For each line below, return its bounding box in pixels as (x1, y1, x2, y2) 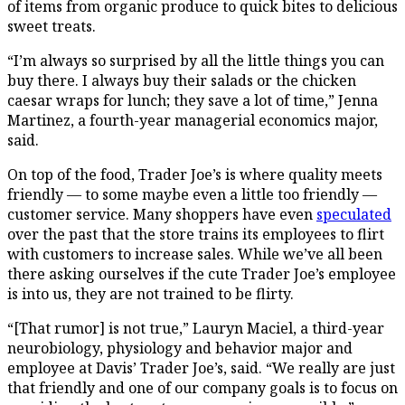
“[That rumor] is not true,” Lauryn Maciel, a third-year (7, 317, 384, 338)
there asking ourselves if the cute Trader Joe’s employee (7, 263, 396, 284)
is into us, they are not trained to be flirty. (7, 283, 297, 304)
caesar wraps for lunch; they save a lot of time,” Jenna (7, 89, 378, 110)
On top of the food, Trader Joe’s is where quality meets (7, 164, 382, 184)
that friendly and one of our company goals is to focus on (7, 377, 398, 398)
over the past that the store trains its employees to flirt (7, 223, 384, 244)
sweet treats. (7, 15, 96, 36)
